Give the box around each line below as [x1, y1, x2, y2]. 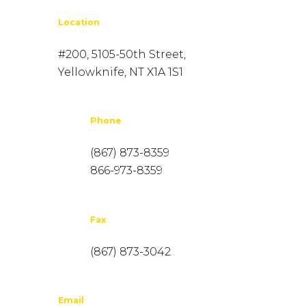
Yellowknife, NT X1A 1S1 [58, 65, 184, 79]
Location [58, 16, 100, 27]
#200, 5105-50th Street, [58, 47, 186, 61]
